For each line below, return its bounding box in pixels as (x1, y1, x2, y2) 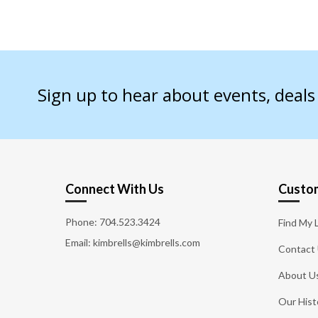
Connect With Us (65, 181, 164, 197)
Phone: (65, 216, 99, 229)
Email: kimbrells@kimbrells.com (65, 236, 200, 249)
